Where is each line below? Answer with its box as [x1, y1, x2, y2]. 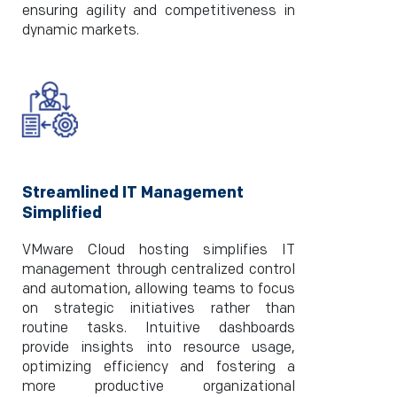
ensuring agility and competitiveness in [22, 3, 295, 19]
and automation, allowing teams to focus [22, 281, 295, 298]
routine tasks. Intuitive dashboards [22, 320, 295, 337]
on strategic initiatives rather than [22, 300, 295, 317]
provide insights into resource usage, [22, 339, 295, 356]
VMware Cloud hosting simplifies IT [22, 242, 295, 259]
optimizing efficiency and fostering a [22, 359, 295, 376]
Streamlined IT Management [22, 183, 244, 202]
